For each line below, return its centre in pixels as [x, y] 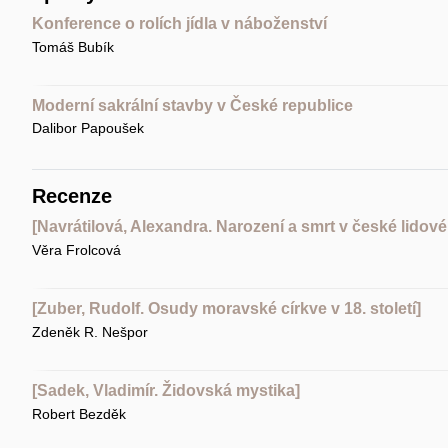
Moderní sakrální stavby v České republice [192, 105]
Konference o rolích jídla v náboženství [179, 23]
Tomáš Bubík [72, 46]
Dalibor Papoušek [87, 128]
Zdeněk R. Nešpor [89, 331]
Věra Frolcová [76, 250]
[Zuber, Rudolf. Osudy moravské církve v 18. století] [226, 309]
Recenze [71, 196]
